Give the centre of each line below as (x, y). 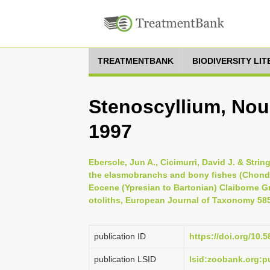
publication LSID (125, 259)
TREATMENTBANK (136, 61)
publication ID (120, 236)
